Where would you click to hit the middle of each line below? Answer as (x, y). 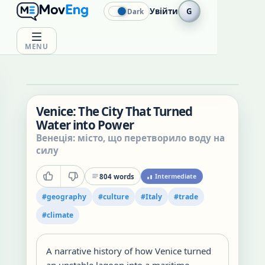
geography (67, 197)
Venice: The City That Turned (114, 111)
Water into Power (85, 125)
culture (116, 197)
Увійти (164, 11)
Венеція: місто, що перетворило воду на (130, 138)
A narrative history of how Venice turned (129, 251)
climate (60, 215)
